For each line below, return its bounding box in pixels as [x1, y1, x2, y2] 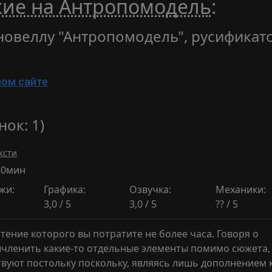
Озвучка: [129, 183, 172, 196]
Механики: [216, 183, 267, 196]
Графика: [43, 183, 86, 196]
